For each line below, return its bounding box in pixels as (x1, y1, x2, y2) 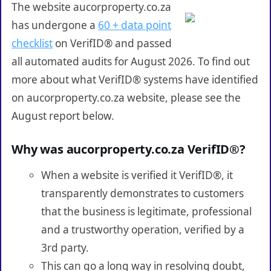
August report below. (11, 108, 115, 123)
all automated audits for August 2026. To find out (11, 54, 250, 68)
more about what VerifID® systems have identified (11, 72, 259, 87)
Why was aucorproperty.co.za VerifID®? (11, 140, 246, 157)
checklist (11, 36, 53, 50)
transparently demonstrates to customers (41, 186, 244, 200)
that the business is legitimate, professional (41, 204, 252, 218)
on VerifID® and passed (53, 36, 172, 50)
